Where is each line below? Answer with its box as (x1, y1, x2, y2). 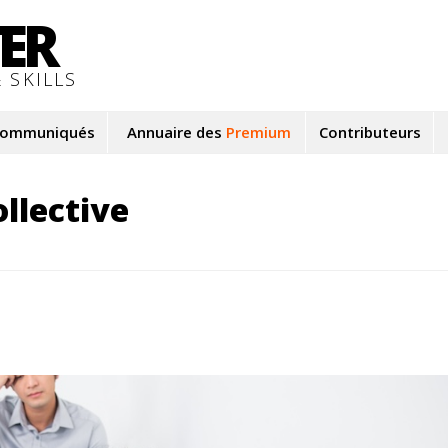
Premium (226, 122, 291, 142)
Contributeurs (318, 122, 421, 142)
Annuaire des (127, 122, 226, 142)
